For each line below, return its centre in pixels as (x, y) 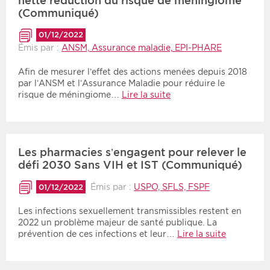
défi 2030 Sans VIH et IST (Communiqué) (130, 165)
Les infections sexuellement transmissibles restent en (130, 211)
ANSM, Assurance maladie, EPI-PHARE (142, 47)
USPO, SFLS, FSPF (172, 187)
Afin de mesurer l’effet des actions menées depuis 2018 (133, 71)
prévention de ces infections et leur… (98, 234)
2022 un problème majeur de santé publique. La (118, 223)
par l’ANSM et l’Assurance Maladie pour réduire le (121, 83)
